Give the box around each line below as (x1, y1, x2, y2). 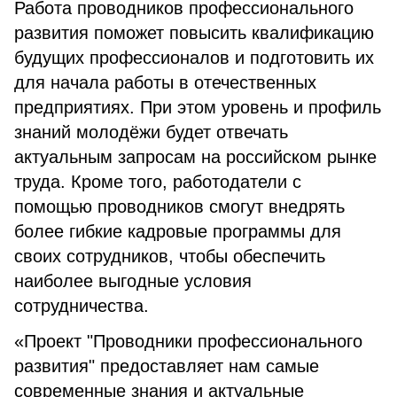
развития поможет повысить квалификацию (14, 23, 374, 43)
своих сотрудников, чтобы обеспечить (14, 246, 325, 266)
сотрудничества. (14, 296, 149, 315)
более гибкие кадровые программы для (14, 222, 341, 241)
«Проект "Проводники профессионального (14, 331, 362, 351)
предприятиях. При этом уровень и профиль (14, 97, 381, 117)
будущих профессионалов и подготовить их (14, 48, 374, 67)
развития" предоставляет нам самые (14, 356, 319, 376)
